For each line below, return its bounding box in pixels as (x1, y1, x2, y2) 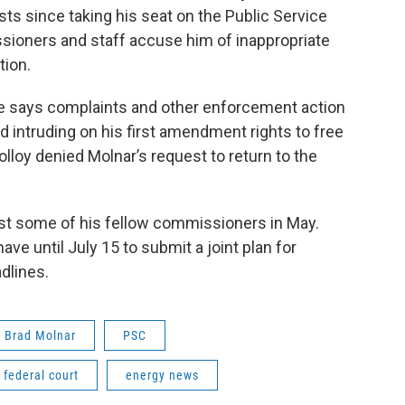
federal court (4, 367, 79, 382)
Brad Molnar (5, 327, 76, 343)
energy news (126, 367, 199, 382)
